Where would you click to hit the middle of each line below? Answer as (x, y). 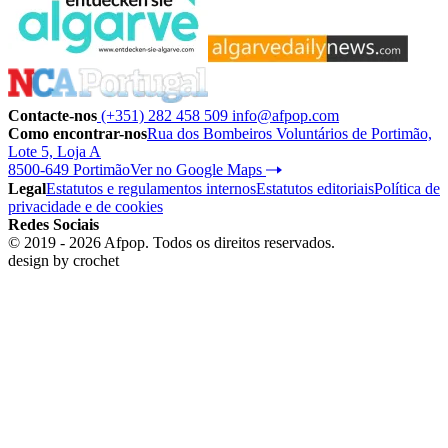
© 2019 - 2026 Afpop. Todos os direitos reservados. (171, 243)
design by (40, 261)
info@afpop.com (285, 115)
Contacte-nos (52, 115)
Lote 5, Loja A (54, 151)
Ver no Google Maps (198, 169)
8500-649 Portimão (69, 169)
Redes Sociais (53, 225)
